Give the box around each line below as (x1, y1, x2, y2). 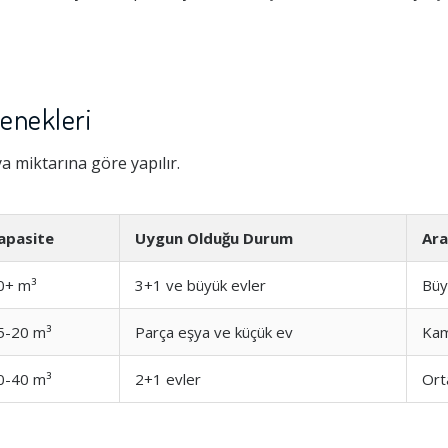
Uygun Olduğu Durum (135, 228, 293, 248)
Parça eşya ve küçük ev (135, 322, 293, 342)
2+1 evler (135, 369, 201, 389)
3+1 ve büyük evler (135, 275, 266, 295)
